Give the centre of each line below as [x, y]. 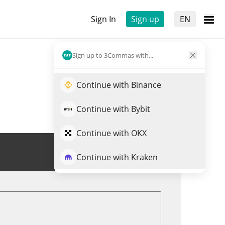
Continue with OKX [111, 133]
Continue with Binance [119, 85]
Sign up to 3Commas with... [113, 55]
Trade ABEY [132, 152]
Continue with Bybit [113, 109]
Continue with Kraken [117, 157]
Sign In [103, 19]
